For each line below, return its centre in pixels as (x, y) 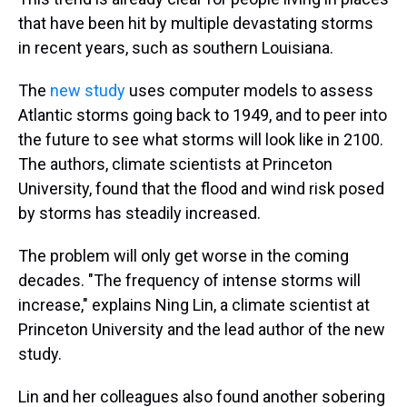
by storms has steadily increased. (139, 213)
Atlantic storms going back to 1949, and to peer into (203, 115)
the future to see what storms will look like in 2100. (201, 139)
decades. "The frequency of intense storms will (189, 280)
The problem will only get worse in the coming (184, 256)
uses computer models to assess (249, 90)
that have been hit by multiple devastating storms (196, 23)
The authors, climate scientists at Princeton (175, 164)
